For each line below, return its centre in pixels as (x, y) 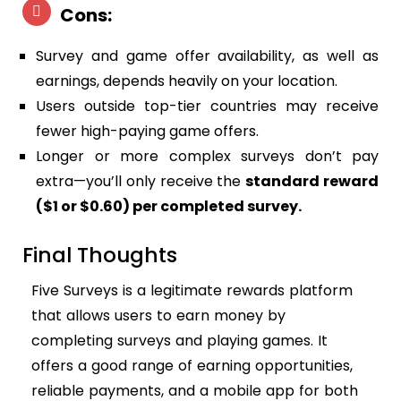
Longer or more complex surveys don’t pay (207, 157)
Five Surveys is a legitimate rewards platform (192, 291)
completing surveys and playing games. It (179, 341)
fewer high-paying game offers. (147, 132)
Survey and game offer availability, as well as (207, 56)
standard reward (312, 182)
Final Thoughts (100, 255)
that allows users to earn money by (158, 316)
